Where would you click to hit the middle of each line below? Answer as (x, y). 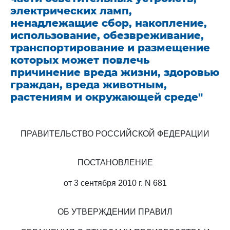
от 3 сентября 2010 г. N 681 (115, 183)
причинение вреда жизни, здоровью (115, 72)
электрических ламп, (71, 11)
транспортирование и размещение (110, 48)
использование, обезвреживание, (107, 35)
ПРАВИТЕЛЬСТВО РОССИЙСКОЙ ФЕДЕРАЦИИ (115, 134)
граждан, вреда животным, (89, 85)
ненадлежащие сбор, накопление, (109, 23)
